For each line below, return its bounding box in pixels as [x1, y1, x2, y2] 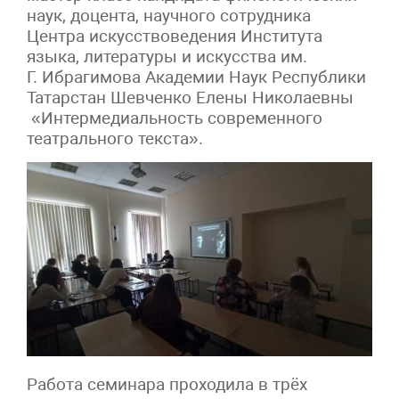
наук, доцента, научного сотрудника [27, 5, 311, 27]
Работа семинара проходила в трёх [27, 374, 307, 395]
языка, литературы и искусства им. [27, 46, 307, 68]
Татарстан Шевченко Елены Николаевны [27, 87, 354, 109]
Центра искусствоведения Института [27, 26, 322, 47]
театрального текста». [27, 128, 203, 150]
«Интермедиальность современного [27, 108, 322, 129]
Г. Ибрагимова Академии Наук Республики [27, 67, 366, 88]
